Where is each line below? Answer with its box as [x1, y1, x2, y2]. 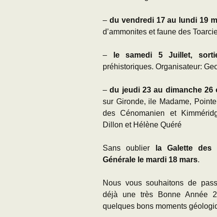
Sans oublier [103, 144, 155, 152]
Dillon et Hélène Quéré [103, 121, 182, 129]
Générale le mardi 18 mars [103, 155, 198, 164]
